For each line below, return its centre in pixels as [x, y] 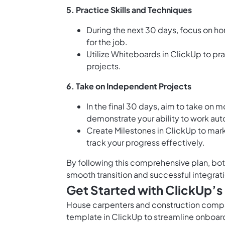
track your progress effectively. [146, 143]
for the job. [107, 42]
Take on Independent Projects [134, 86]
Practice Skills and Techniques [134, 10]
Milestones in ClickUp [155, 131]
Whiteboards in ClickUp [156, 54]
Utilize [99, 54]
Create [100, 131]
